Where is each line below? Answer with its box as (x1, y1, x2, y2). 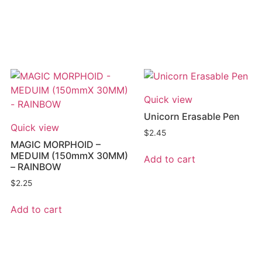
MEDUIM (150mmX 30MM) (11, 150, 128, 162)
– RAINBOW (11, 161, 61, 173)
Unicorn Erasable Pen (144, 111, 240, 123)
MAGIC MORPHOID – (11, 139, 101, 151)
